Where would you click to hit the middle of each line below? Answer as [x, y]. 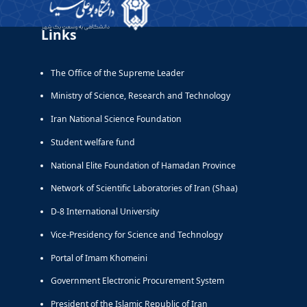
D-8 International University [105, 212]
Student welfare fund [93, 142]
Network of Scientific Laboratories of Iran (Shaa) [144, 188]
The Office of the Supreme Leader [118, 73]
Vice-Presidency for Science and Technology [137, 234]
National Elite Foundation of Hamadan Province [143, 165]
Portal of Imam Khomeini [99, 258]
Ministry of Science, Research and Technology [140, 96]
